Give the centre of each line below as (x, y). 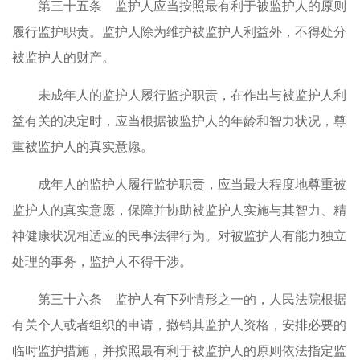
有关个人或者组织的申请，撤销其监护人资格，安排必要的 (179, 325)
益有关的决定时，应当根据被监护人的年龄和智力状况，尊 (179, 121)
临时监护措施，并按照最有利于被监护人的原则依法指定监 (179, 351)
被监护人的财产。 (63, 57)
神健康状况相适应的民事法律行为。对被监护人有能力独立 (179, 236)
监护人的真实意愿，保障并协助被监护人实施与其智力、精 (179, 210)
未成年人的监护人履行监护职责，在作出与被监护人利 (192, 95)
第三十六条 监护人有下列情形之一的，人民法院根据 (192, 299)
